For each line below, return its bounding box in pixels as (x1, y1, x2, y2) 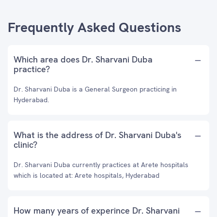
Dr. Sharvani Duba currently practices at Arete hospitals (14, 160, 188, 169)
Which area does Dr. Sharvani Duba (14, 54, 153, 65)
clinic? (14, 139, 37, 150)
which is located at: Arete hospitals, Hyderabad (14, 171, 159, 180)
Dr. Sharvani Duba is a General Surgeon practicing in (14, 85, 177, 93)
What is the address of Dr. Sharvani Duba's (14, 129, 181, 140)
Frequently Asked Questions (8, 18, 181, 36)
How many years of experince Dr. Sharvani (14, 205, 180, 216)
